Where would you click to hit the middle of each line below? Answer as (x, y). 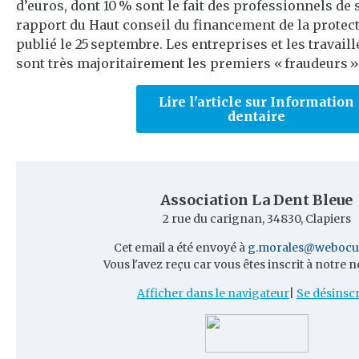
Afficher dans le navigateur (213, 293)
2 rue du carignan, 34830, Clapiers (256, 219)
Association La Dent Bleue (256, 200)
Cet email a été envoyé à (180, 248)
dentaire (256, 116)
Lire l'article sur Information (256, 102)
